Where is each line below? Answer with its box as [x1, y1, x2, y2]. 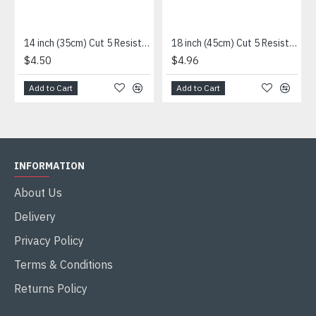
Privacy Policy [14, 233, 84, 248]
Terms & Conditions [14, 257, 113, 272]
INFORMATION [14, 159, 85, 172]
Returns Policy [14, 281, 87, 296]
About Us [14, 186, 62, 200]
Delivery [14, 209, 56, 224]
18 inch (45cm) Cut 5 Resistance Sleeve [288, 37, 297, 49]
